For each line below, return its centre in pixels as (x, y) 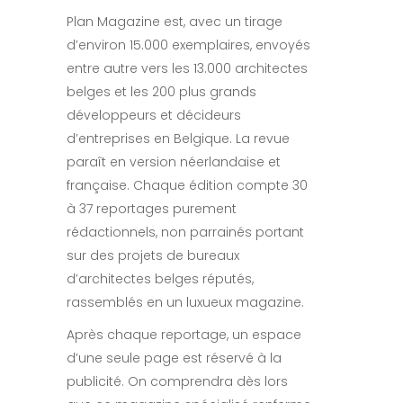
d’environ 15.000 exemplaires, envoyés (188, 45)
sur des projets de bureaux (153, 255)
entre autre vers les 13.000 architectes (187, 68)
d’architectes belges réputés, (160, 278)
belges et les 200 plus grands (161, 91)
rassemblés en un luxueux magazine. (185, 302)
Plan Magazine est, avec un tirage (175, 21)
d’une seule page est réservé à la (174, 358)
